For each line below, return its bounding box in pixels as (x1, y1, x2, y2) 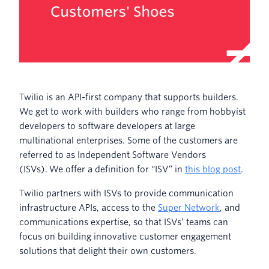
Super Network (158, 203, 220, 213)
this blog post (185, 165, 241, 175)
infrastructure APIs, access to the (19, 203, 158, 213)
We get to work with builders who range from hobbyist (19, 107, 246, 117)
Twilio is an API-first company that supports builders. (19, 92, 238, 103)
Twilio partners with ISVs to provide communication (19, 189, 234, 199)
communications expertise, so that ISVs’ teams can (19, 217, 228, 228)
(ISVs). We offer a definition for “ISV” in (19, 165, 185, 175)
